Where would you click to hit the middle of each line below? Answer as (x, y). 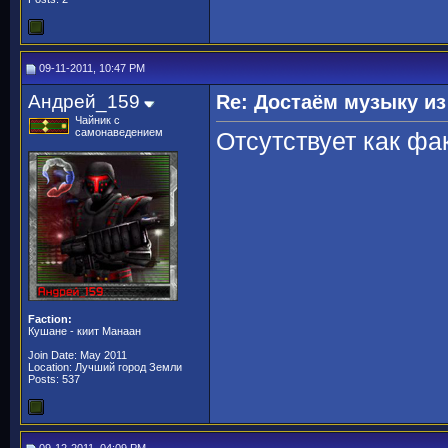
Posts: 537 (54, 379)
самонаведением (119, 132)
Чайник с (97, 120)
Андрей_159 (84, 101)
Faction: (50, 319)
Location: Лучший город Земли (105, 367)
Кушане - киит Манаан (84, 331)
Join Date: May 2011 (77, 355)
